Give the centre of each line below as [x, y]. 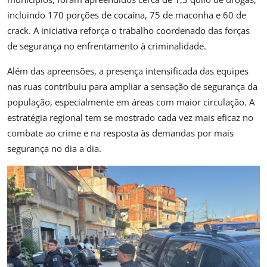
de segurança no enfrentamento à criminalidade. [107, 46]
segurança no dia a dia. [54, 148]
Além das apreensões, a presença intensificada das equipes [128, 71]
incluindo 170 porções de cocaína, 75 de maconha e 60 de [127, 15]
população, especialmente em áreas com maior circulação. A [131, 102]
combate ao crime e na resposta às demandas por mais [120, 133]
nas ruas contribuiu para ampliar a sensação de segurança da [132, 86]
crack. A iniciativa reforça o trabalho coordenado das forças [128, 30]
